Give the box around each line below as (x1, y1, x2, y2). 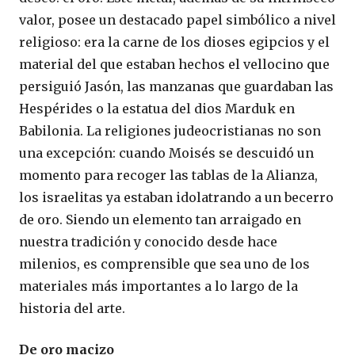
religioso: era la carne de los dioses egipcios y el (19, 34, 330, 50)
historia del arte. (19, 300, 125, 316)
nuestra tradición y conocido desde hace (19, 234, 277, 250)
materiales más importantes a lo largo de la (19, 278, 298, 294)
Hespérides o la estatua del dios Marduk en (19, 101, 295, 116)
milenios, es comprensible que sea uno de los (19, 256, 310, 272)
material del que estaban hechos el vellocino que (19, 56, 330, 72)
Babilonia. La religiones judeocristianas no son (19, 123, 321, 139)
